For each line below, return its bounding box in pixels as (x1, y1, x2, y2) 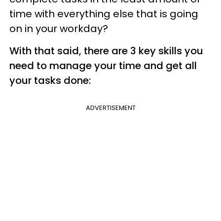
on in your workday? (9, 21, 108, 36)
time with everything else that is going (9, 6, 198, 21)
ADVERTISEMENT (85, 103, 136, 112)
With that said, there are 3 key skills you (9, 43, 203, 58)
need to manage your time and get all (9, 58, 197, 73)
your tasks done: (9, 73, 91, 87)
